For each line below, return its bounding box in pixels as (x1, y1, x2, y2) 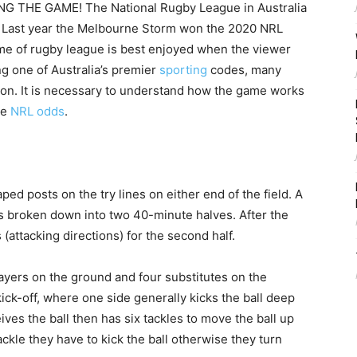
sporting (159, 62, 207, 77)
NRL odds (10, 104, 65, 119)
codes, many (207, 62, 281, 77)
